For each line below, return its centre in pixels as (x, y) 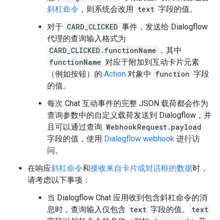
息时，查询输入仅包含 (87, 209)
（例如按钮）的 (76, 74)
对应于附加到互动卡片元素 (151, 62)
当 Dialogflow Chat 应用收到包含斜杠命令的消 (127, 197)
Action (115, 74)
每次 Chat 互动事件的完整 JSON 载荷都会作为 (128, 103)
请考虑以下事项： (59, 180)
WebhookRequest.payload (154, 127)
